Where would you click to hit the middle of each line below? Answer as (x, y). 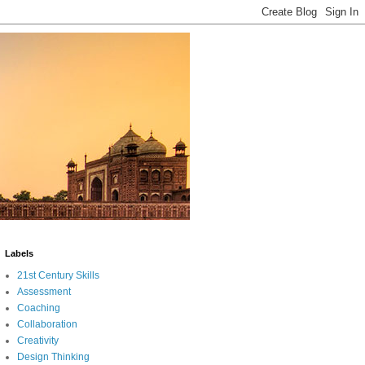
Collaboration (47, 324)
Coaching (39, 308)
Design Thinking (53, 357)
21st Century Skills (58, 275)
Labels (19, 253)
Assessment (44, 292)
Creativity (38, 341)
